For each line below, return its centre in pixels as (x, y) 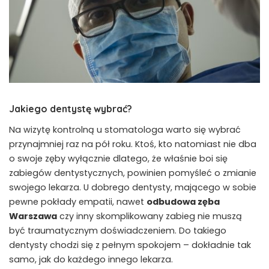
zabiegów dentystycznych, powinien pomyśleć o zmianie (133, 173)
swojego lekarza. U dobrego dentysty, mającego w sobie (133, 187)
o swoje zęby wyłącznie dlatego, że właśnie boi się (118, 158)
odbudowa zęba (183, 201)
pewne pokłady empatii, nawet (78, 201)
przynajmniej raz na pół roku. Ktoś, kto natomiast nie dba (133, 144)
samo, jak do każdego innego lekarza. (91, 259)
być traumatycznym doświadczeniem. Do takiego (118, 230)
